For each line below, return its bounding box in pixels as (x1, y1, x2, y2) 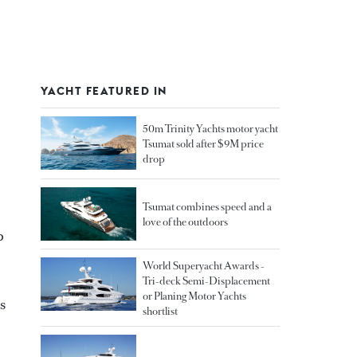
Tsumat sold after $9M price (143, 137, 264, 151)
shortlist (143, 304, 178, 318)
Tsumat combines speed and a (143, 200, 272, 214)
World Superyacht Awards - (143, 259, 265, 273)
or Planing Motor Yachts (143, 289, 246, 303)
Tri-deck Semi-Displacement (143, 274, 270, 288)
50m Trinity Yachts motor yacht (143, 122, 278, 136)
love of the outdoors (143, 215, 228, 229)
